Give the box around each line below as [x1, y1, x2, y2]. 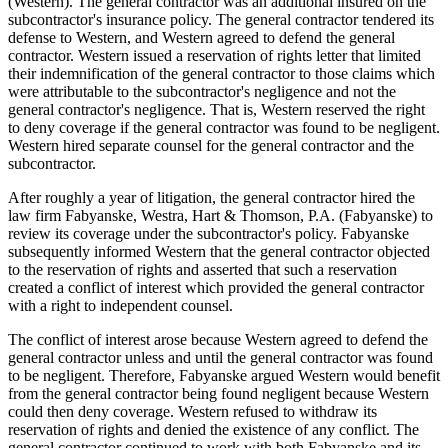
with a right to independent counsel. [8, 296, 233, 314]
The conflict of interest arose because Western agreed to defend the [8, 330, 428, 348]
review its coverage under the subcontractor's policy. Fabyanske [8, 224, 409, 242]
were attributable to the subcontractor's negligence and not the [8, 82, 396, 100]
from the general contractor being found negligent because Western [8, 384, 429, 402]
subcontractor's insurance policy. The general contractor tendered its [8, 10, 434, 28]
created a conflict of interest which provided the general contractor [8, 278, 424, 296]
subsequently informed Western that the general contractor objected [8, 242, 430, 260]
